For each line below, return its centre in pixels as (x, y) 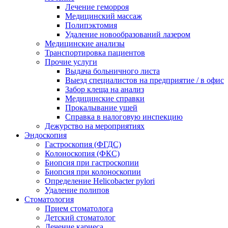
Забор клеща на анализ (105, 89)
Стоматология (49, 199)
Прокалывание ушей (101, 107)
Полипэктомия (91, 25)
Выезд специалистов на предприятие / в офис (145, 80)
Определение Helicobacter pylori (100, 181)
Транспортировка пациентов (95, 52)
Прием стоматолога (79, 208)
